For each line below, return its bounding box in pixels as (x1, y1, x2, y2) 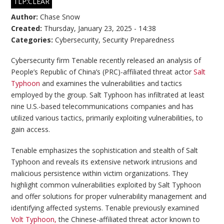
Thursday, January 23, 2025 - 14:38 (44, 23, 156, 33)
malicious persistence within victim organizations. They (11, 168, 188, 178)
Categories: (11, 34, 55, 44)
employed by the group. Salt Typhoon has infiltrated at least (11, 90, 205, 100)
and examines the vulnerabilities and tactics (40, 78, 182, 88)
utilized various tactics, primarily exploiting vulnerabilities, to (11, 113, 203, 123)
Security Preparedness (102, 34, 175, 44)
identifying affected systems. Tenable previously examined (11, 202, 199, 212)
